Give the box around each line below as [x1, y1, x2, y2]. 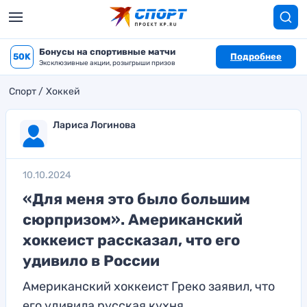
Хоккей [46, 86, 80, 97]
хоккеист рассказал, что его [23, 231, 240, 249]
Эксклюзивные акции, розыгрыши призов [39, 59, 175, 67]
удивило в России [23, 251, 160, 270]
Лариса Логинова [53, 119, 136, 131]
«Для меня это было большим [23, 190, 250, 208]
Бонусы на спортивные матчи [39, 47, 175, 57]
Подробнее [230, 51, 282, 62]
